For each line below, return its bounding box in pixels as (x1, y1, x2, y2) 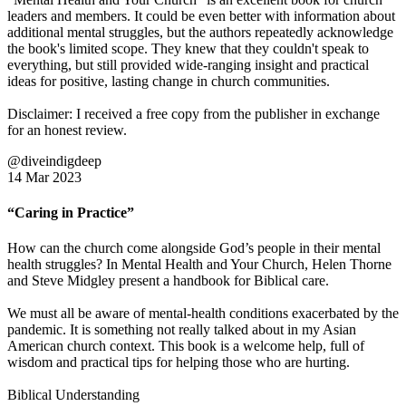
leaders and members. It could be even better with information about (7, 7, 395, 24)
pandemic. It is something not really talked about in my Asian (7, 322, 356, 338)
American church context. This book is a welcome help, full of (7, 338, 364, 354)
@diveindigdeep (7, 152, 101, 169)
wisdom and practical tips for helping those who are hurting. (7, 354, 350, 371)
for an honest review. (7, 121, 127, 138)
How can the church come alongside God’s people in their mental (7, 240, 381, 256)
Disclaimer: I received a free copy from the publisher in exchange (7, 105, 380, 121)
